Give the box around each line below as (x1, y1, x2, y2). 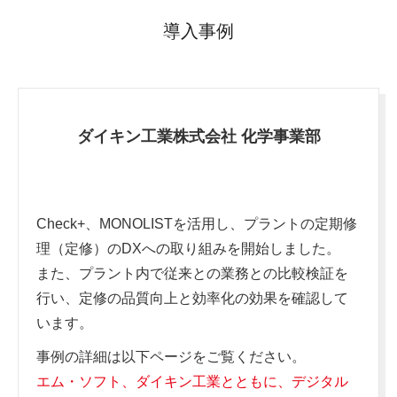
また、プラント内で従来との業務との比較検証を (36, 266, 348, 281)
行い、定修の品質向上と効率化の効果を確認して (36, 291, 348, 306)
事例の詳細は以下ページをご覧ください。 (36, 349, 306, 364)
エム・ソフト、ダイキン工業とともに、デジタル (36, 374, 348, 389)
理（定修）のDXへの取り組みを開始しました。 (36, 241, 340, 256)
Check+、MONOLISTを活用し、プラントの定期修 (36, 216, 357, 231)
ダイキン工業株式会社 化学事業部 (76, 128, 321, 145)
